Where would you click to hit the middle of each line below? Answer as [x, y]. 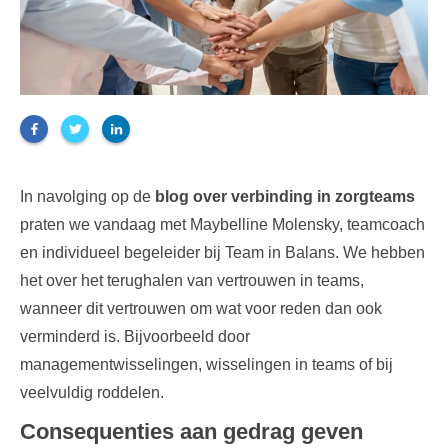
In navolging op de [87, 196]
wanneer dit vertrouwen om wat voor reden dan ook [201, 308]
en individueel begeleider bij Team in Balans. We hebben [222, 252]
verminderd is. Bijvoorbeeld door [135, 336]
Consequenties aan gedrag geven [191, 431]
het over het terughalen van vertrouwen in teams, [192, 280]
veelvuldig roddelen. [92, 392]
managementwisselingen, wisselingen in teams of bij [206, 364]
